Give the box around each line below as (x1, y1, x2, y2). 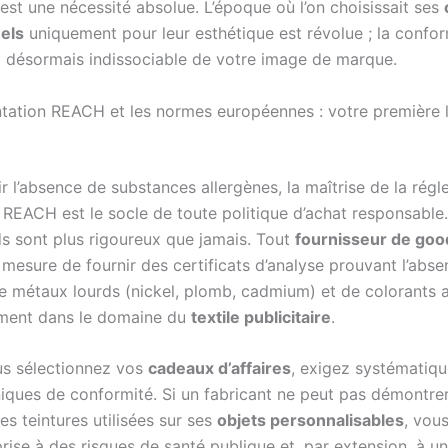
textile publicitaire (191, 306, 331, 327)
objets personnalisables (217, 410, 404, 431)
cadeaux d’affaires (148, 358, 291, 379)
